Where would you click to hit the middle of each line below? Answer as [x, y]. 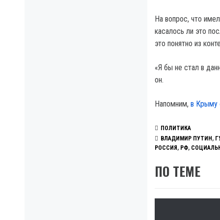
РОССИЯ [166, 148]
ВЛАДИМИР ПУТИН [186, 138]
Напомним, [173, 104]
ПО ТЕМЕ [178, 171]
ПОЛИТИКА [176, 128]
